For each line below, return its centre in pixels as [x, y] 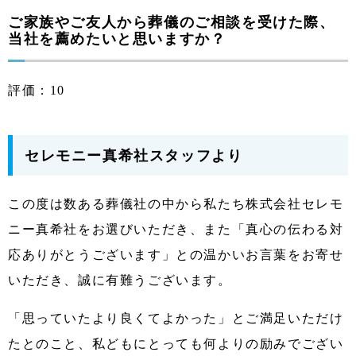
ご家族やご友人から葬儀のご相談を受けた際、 [172, 21]
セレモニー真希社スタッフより [134, 155]
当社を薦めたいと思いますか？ [117, 38]
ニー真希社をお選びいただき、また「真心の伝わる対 [176, 229]
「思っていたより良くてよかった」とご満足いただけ [176, 318]
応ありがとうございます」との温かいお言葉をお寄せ [176, 254]
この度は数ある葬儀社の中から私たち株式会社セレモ [176, 203]
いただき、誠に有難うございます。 [120, 280]
